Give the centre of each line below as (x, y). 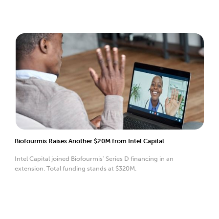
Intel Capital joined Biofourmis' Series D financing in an (94, 158)
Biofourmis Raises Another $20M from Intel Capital (89, 141)
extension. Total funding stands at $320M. (76, 168)
